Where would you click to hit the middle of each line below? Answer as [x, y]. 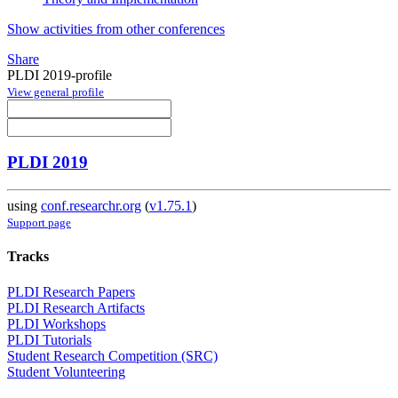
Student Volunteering [66, 371]
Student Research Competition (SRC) [112, 355]
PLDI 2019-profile [60, 75]
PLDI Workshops [56, 323]
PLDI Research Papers [71, 291]
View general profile [56, 92]
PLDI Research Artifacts [76, 307]
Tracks [28, 257]
